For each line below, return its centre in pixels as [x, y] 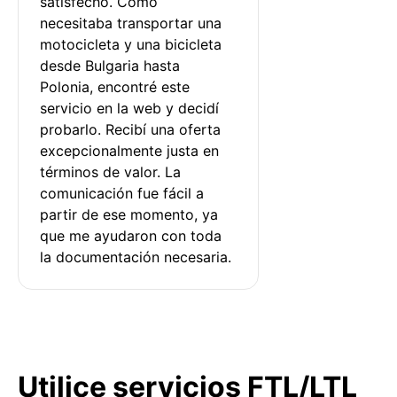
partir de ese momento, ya [131, 214]
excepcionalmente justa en [132, 150]
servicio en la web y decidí [132, 108]
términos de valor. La [113, 171]
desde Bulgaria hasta [112, 65]
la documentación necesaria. [136, 257]
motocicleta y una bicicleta [133, 44]
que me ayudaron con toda [133, 235]
